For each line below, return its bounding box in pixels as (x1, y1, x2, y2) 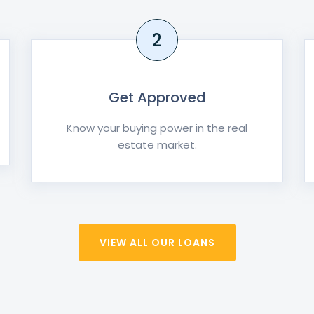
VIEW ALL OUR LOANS (99, 235, 215, 250)
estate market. (117, 137, 197, 152)
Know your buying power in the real (67, 121, 247, 135)
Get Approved (108, 88, 206, 107)
